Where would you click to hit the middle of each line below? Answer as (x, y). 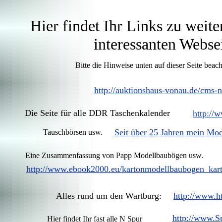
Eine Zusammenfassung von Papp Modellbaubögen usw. (114, 155)
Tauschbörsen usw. (73, 132)
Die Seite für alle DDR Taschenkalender (97, 113)
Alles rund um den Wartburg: (109, 196)
